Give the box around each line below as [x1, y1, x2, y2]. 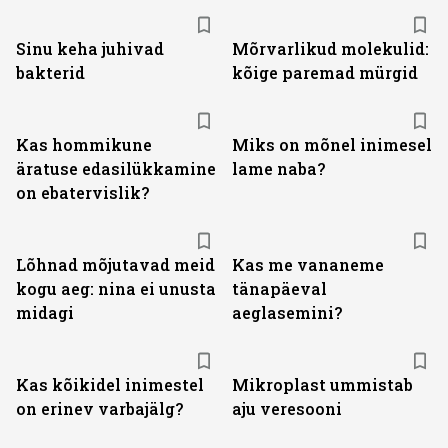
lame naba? [232, 158, 325, 179]
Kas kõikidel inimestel [16, 374, 204, 395]
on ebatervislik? [16, 182, 149, 203]
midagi [16, 302, 74, 323]
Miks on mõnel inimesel [232, 134, 432, 155]
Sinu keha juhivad [16, 38, 164, 59]
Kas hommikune [16, 134, 152, 155]
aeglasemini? [232, 302, 342, 323]
